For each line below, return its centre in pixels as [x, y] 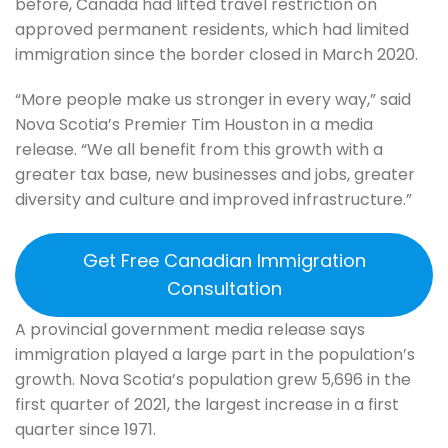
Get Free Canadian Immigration [224, 261]
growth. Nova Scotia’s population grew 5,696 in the [213, 380]
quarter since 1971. [85, 430]
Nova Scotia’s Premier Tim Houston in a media [194, 125]
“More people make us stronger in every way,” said [213, 100]
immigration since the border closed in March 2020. [216, 54]
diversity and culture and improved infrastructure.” [213, 200]
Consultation [224, 289]
